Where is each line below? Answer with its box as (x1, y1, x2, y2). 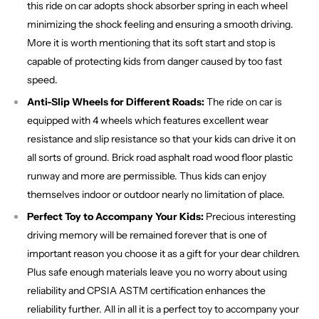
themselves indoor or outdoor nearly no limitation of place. (27, 188, 285, 202)
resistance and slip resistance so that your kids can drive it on (27, 132, 296, 146)
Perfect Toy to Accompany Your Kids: (27, 210, 204, 224)
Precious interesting (204, 210, 296, 224)
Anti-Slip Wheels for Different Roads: (27, 95, 204, 109)
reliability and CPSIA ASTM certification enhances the (27, 284, 266, 298)
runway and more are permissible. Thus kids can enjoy (27, 169, 266, 183)
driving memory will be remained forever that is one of (27, 229, 267, 242)
